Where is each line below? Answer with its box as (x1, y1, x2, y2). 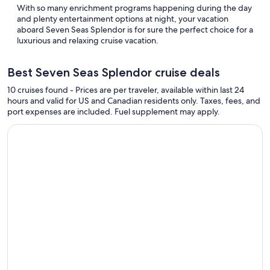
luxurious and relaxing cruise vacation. (17, 35, 159, 46)
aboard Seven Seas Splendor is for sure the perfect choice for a (17, 24, 253, 35)
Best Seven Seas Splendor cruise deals (7, 65, 220, 80)
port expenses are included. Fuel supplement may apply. (7, 106, 220, 117)
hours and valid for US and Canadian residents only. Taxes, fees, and (7, 95, 260, 106)
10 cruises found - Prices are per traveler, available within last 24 (7, 84, 244, 95)
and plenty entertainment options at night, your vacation (17, 13, 228, 24)
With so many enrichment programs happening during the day (17, 2, 252, 13)
